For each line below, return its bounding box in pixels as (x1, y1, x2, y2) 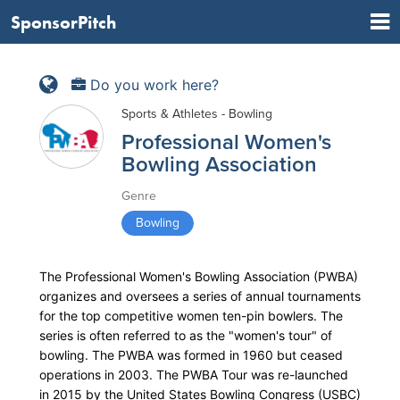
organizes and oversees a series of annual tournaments (39, 288, 361, 304)
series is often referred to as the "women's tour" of (39, 328, 332, 343)
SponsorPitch (11, 10, 116, 34)
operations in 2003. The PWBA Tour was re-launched (39, 367, 348, 382)
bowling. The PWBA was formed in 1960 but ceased (39, 347, 343, 362)
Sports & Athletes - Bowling (121, 106, 272, 121)
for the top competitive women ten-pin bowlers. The (39, 308, 343, 323)
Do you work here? (86, 75, 219, 94)
